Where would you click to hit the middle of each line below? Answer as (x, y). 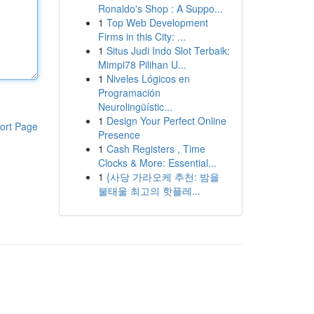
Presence (119, 135)
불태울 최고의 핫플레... (149, 191)
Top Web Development (157, 22)
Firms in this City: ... (142, 36)
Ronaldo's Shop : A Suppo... (160, 8)
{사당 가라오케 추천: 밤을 (163, 177)
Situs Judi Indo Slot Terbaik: (168, 50)
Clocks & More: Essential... (157, 163)
